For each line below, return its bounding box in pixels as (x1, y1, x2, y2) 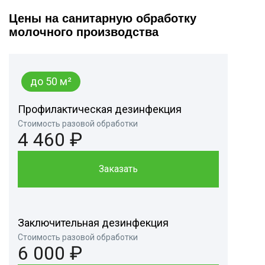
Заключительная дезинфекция (18, 216, 169, 230)
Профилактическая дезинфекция (18, 103, 182, 116)
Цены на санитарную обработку (9, 12, 196, 25)
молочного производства (9, 25, 159, 39)
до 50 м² (30, 75, 72, 88)
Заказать (99, 163, 138, 175)
